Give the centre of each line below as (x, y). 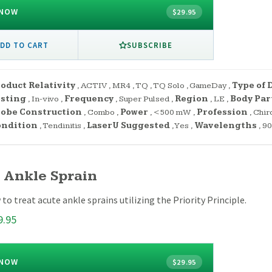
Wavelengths (226, 126)
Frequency (89, 99)
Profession (222, 113)
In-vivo (45, 99)
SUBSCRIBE (150, 45)
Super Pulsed (144, 99)
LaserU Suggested (128, 126)
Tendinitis (62, 126)
